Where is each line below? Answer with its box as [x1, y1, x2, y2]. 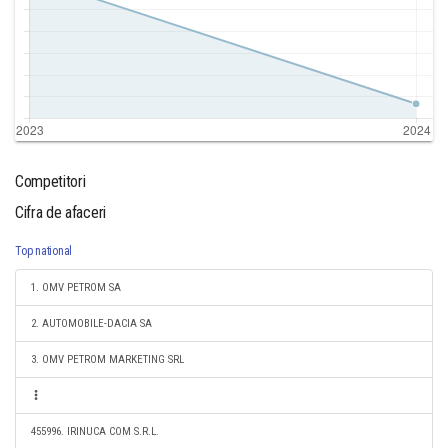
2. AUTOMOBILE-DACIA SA [31, 317, 152, 330]
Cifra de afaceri [15, 203, 106, 222]
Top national [15, 244, 73, 258]
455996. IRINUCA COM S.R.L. [31, 425, 159, 438]
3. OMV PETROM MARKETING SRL [31, 353, 184, 366]
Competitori [15, 172, 86, 191]
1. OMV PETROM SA [31, 281, 121, 294]
